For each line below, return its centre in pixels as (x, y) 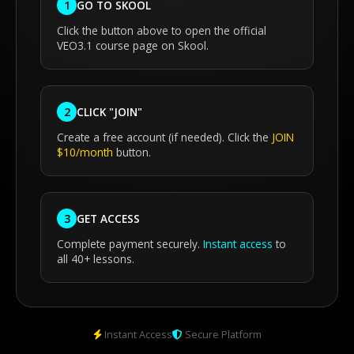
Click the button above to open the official (162, 30)
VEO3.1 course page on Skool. (133, 45)
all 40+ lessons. (96, 259)
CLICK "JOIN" (109, 111)
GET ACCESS (108, 218)
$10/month (85, 152)
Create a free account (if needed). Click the (164, 137)
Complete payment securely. (130, 244)
